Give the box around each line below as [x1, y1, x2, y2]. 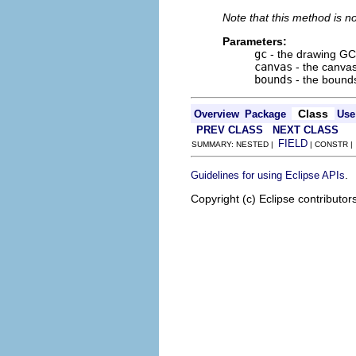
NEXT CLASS [273, 124, 339, 136]
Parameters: [222, 35, 287, 48]
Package [245, 108, 286, 120]
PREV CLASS [196, 124, 263, 136]
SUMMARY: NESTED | [192, 140, 278, 149]
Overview [194, 108, 239, 120]
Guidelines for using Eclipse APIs [191, 169, 345, 181]
